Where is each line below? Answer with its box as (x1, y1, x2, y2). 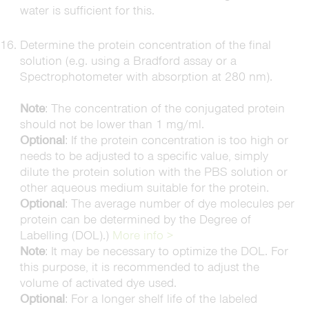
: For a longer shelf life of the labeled (64, 291, 257, 306)
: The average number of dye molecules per (64, 196, 295, 211)
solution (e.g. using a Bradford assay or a (19, 53, 237, 68)
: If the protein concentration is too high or (64, 132, 288, 148)
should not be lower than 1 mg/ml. (19, 117, 204, 132)
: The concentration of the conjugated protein (44, 101, 285, 116)
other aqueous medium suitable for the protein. (19, 180, 269, 195)
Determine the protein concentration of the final (19, 37, 271, 52)
